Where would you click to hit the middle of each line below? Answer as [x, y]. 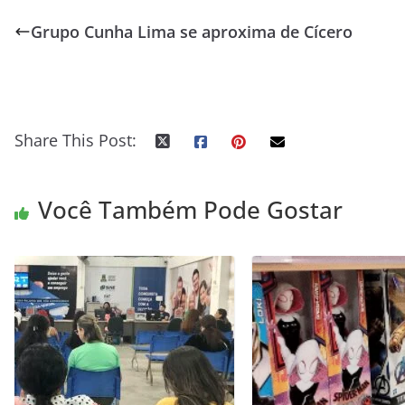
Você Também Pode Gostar [190, 210]
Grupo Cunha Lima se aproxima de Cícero [192, 32]
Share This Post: [75, 140]
